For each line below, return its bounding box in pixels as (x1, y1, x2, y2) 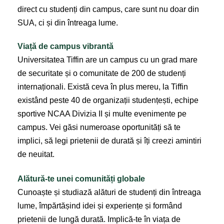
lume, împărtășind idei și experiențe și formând (17, 201, 182, 210)
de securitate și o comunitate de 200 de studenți (17, 68, 186, 77)
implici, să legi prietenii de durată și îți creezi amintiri (17, 136, 201, 145)
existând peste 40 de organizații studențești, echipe (17, 95, 198, 104)
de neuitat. (17, 149, 54, 158)
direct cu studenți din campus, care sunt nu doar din (17, 4, 199, 13)
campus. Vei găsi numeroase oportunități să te (17, 122, 180, 131)
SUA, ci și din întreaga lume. (17, 18, 118, 27)
